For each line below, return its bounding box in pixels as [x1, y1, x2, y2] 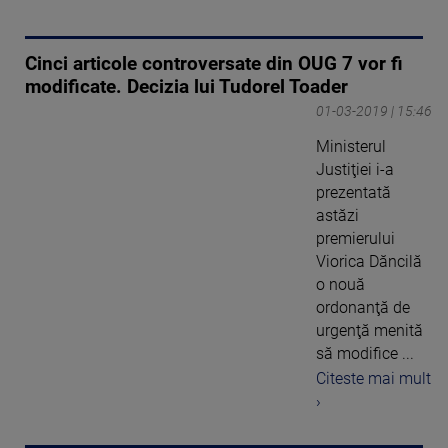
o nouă [316, 275, 365, 295]
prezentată [316, 183, 391, 203]
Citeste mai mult [316, 369, 431, 389]
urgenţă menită [316, 321, 423, 341]
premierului [316, 229, 395, 249]
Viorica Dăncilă [316, 252, 422, 272]
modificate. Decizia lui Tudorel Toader [25, 76, 348, 99]
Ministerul [316, 137, 386, 157]
